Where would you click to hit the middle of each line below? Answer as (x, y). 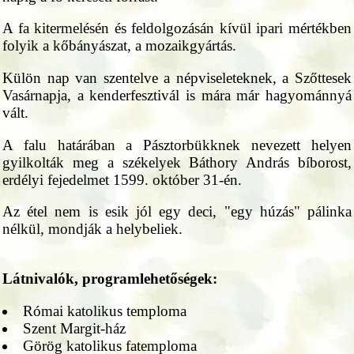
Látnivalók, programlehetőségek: (110, 278)
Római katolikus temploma (104, 311)
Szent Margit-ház (74, 328)
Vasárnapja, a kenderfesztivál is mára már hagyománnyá (177, 95)
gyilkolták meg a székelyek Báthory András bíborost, (177, 162)
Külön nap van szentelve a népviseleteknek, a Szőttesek (177, 78)
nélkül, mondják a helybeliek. (92, 229)
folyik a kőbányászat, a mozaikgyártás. (119, 46)
